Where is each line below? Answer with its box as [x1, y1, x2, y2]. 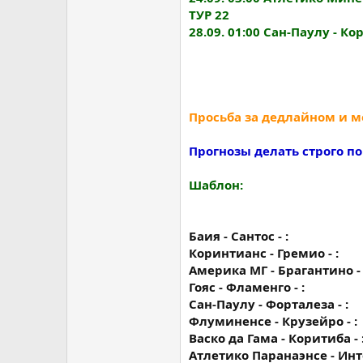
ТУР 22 [189, 6, 229, 23]
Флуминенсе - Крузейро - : [189, 313, 357, 329]
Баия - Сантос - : [189, 228, 288, 244]
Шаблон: [189, 177, 243, 193]
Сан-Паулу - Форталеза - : [189, 296, 348, 312]
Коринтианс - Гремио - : [189, 245, 339, 261]
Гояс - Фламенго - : [189, 279, 305, 295]
